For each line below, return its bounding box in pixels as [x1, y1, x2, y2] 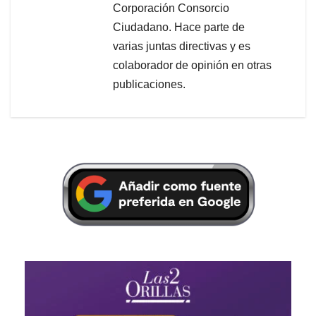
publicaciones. [113, 78, 186, 91]
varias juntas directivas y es [113, 40, 250, 53]
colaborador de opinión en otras [113, 59, 272, 72]
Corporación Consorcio [113, 2, 229, 15]
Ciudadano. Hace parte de [113, 21, 245, 34]
